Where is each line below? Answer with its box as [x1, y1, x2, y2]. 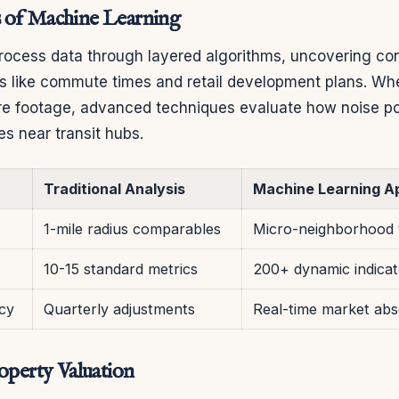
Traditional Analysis [44, 179, 185, 198]
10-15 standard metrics [44, 259, 198, 278]
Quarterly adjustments [44, 299, 195, 318]
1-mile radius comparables [44, 219, 221, 238]
